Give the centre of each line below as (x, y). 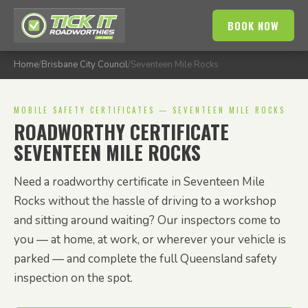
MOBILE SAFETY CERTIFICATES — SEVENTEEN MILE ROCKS (150, 110)
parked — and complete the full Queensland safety (145, 259)
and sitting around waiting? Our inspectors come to (147, 220)
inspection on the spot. (73, 278)
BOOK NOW (253, 25)
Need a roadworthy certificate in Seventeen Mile (139, 182)
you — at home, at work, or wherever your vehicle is (150, 240)
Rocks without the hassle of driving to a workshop (145, 201)
